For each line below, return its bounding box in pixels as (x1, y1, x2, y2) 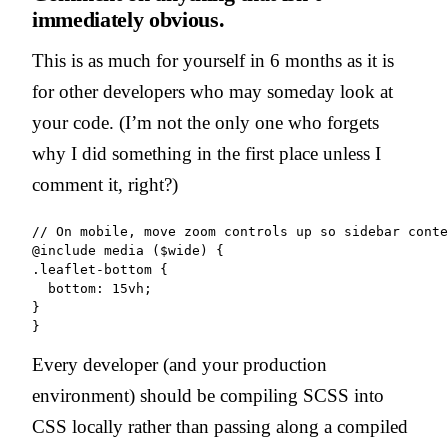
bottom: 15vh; (32, 280, 152, 296)
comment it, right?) (32, 173, 178, 195)
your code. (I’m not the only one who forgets (32, 111, 379, 133)
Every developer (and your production (32, 353, 327, 375)
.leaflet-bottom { (32, 261, 168, 277)
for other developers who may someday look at (32, 80, 393, 102)
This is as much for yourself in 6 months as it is (32, 49, 394, 71)
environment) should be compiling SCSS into (32, 384, 384, 406)
